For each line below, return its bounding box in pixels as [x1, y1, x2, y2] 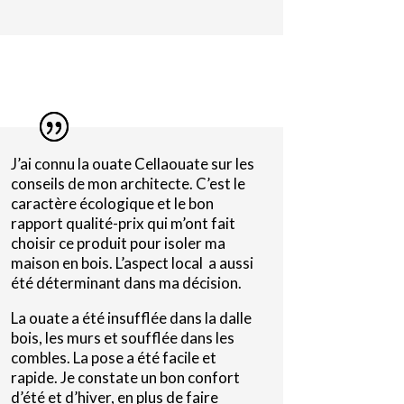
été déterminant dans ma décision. [10, 273, 242, 293]
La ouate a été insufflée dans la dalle [10, 308, 252, 328]
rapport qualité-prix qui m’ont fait [10, 214, 235, 234]
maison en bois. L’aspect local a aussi [10, 253, 253, 273]
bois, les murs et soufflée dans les [10, 328, 234, 348]
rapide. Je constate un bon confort [10, 368, 240, 388]
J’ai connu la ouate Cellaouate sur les [10, 154, 254, 174]
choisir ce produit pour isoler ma [10, 234, 225, 253]
